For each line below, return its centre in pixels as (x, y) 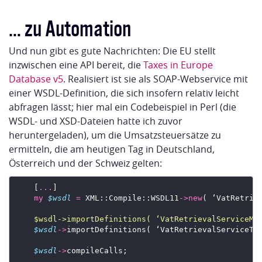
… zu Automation (70, 27)
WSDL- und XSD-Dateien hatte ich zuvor (96, 121)
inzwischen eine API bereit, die (76, 65)
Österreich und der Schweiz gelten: (85, 163)
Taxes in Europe (178, 65)
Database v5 (36, 79)
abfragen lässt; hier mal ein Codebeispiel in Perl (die (123, 107)
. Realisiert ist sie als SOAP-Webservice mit (156, 79)
